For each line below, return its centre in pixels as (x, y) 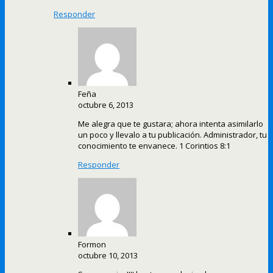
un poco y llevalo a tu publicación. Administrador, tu (172, 135)
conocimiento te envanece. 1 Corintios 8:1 (154, 146)
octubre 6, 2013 (106, 105)
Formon (92, 245)
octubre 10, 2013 (108, 256)
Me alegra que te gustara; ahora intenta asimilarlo (171, 124)
